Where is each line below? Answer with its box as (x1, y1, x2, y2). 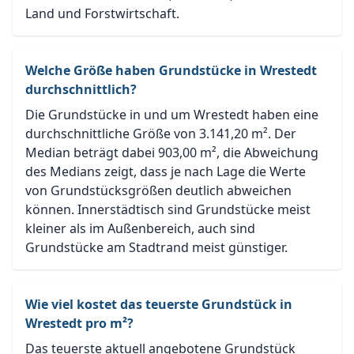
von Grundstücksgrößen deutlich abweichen (25, 181, 292, 199)
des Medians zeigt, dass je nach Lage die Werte (25, 162, 306, 180)
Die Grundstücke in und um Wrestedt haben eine (25, 105, 318, 123)
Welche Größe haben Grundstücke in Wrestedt (25, 61, 317, 79)
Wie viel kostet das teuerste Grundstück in (25, 295, 292, 313)
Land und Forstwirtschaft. (25, 4, 179, 22)
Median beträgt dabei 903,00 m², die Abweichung (25, 143, 318, 161)
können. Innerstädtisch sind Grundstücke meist (25, 200, 311, 218)
